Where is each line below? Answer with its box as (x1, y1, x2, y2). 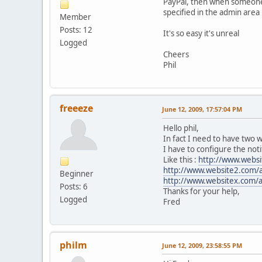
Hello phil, (163, 122, 199, 133)
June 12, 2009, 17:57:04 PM (162, 104, 242, 113)
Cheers (163, 49, 189, 60)
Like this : (163, 154, 198, 165)
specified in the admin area (163, 6, 260, 18)
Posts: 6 (60, 181, 88, 192)
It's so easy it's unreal (163, 27, 239, 39)
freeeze (60, 101, 93, 115)
